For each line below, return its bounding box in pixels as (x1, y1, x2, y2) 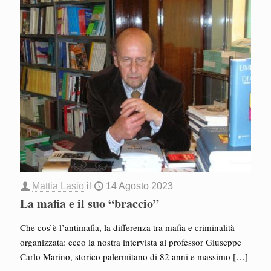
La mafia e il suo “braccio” (20, 194, 159, 212)
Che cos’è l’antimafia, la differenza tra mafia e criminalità (20, 221, 235, 233)
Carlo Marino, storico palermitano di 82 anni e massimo (20, 250, 230, 263)
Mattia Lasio (32, 180, 84, 191)
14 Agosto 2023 (106, 180, 173, 191)
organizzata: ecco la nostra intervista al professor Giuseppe (20, 235, 241, 248)
